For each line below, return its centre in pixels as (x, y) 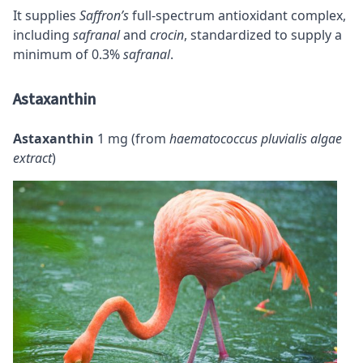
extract (32, 158)
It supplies (46, 16)
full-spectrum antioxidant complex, (237, 16)
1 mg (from (132, 139)
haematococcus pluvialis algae (256, 139)
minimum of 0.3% (68, 55)
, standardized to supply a (263, 35)
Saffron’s (104, 16)
